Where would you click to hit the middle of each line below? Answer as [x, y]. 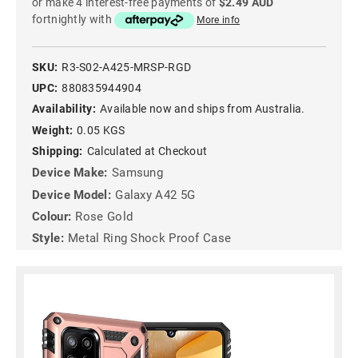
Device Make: [70, 173]
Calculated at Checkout [147, 151]
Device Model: [72, 195]
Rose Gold [104, 217]
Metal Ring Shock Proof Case [150, 239]
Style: [48, 239]
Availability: [64, 109]
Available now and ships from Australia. [202, 109]
